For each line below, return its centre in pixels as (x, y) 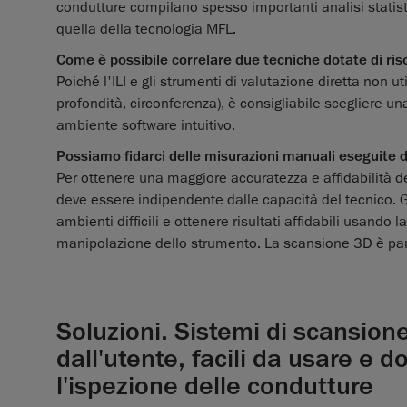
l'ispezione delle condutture (215, 387)
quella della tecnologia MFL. (146, 30)
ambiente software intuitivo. (146, 126)
